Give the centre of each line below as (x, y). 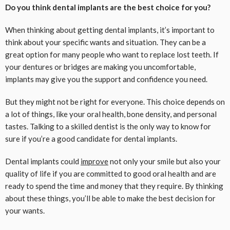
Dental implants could (43, 161)
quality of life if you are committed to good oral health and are (111, 174)
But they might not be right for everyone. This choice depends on (115, 102)
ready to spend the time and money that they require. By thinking (114, 186)
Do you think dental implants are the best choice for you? (108, 7)
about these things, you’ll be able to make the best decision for (110, 198)
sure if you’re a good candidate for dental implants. (91, 139)
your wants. (25, 211)
